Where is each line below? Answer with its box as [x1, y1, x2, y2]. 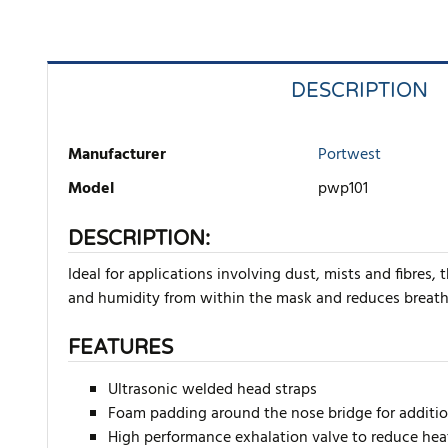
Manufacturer [68, 142, 166, 169]
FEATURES [68, 336, 173, 361]
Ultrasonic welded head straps [108, 377, 317, 404]
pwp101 [318, 176, 368, 203]
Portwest [318, 142, 381, 169]
